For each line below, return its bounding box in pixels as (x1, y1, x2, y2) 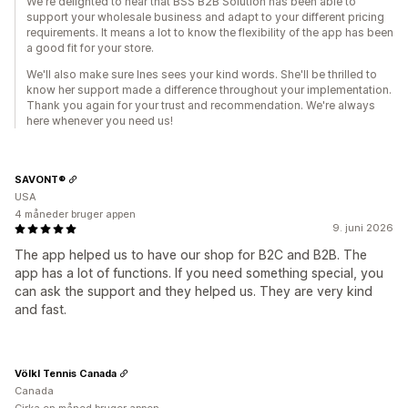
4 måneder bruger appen (15, 208, 136, 220)
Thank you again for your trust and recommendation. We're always (26, 98, 375, 112)
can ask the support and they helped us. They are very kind (15, 283, 372, 299)
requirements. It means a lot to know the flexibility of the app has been (26, 25, 393, 39)
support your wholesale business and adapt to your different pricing (26, 10, 384, 24)
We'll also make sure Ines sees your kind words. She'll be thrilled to (26, 67, 377, 81)
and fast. (15, 301, 66, 317)
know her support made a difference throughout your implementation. (26, 83, 392, 97)
